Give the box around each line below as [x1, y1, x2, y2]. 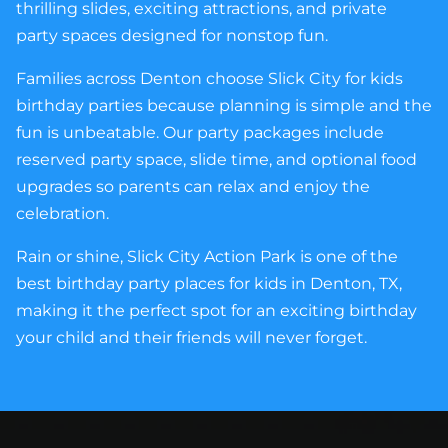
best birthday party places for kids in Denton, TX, [16, 274, 402, 294]
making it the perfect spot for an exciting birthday [16, 301, 417, 321]
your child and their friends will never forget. [16, 328, 367, 348]
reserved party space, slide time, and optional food [16, 150, 417, 170]
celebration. [16, 204, 109, 224]
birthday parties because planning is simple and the [16, 96, 432, 116]
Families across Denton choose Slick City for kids [16, 69, 403, 89]
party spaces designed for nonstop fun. [16, 26, 328, 46]
